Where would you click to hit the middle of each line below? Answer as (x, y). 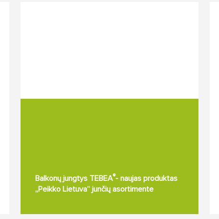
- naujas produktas (146, 178)
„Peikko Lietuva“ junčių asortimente (94, 189)
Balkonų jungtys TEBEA (74, 178)
